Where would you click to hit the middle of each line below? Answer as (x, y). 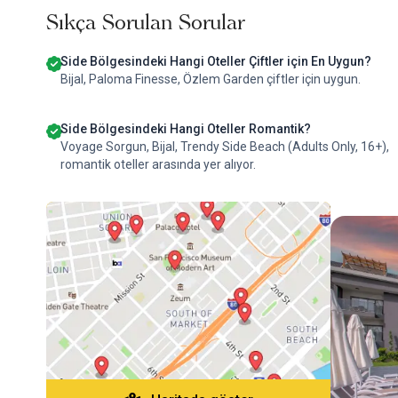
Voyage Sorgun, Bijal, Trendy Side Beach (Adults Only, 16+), (225, 147)
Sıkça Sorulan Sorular (145, 22)
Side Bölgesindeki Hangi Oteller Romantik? (186, 129)
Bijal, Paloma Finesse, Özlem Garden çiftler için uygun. (211, 79)
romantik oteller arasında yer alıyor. (158, 164)
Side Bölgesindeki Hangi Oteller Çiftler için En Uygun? (216, 61)
